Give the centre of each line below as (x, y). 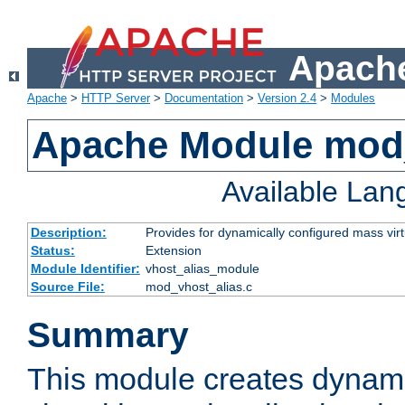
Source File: (67, 287)
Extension (173, 251)
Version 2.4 (287, 99)
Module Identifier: (85, 269)
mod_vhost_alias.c (198, 287)
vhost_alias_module (202, 269)
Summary (108, 335)
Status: (52, 251)
